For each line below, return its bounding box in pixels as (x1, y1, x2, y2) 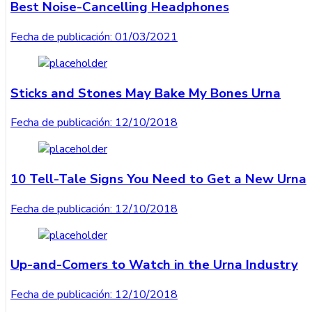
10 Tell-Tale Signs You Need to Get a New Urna (10, 170, 306, 189)
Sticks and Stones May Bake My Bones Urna (10, 84, 281, 102)
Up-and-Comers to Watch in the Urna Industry (10, 256, 298, 274)
